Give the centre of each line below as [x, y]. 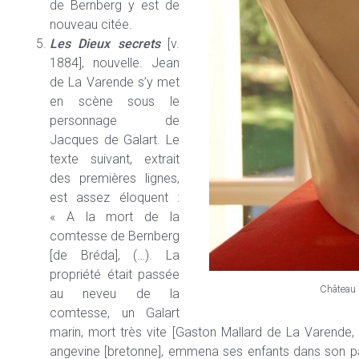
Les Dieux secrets [105, 43]
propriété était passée [115, 274]
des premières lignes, [115, 178]
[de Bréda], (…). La [115, 255]
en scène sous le [115, 101]
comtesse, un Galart [115, 313]
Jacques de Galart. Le [115, 139]
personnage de [115, 120]
